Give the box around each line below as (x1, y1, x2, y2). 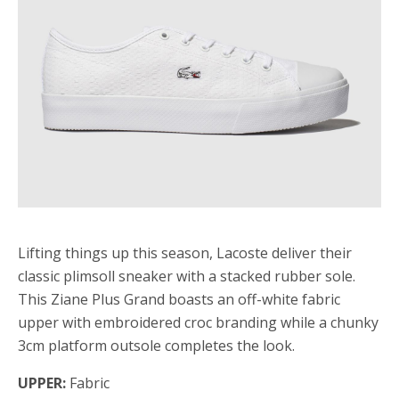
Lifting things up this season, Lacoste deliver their (18, 243, 352, 263)
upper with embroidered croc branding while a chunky (18, 313, 379, 332)
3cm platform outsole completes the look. (18, 336, 295, 355)
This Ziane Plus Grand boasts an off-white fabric (18, 289, 340, 309)
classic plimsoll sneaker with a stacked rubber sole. (18, 266, 355, 286)
